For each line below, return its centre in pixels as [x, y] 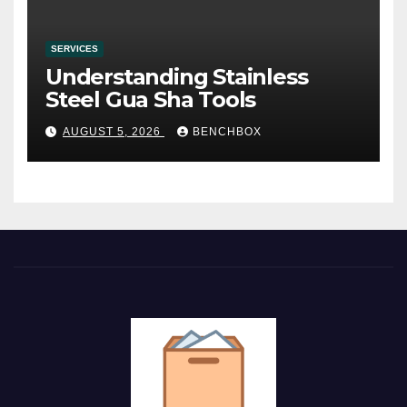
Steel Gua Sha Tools [151, 100]
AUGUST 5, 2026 [114, 131]
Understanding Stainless [177, 77]
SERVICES [74, 49]
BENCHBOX [227, 131]
